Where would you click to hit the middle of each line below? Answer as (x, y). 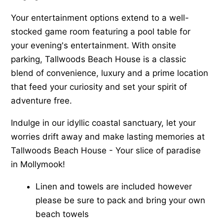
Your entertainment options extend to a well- (100, 18)
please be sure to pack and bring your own (121, 200)
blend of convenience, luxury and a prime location (110, 73)
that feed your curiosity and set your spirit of (99, 87)
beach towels (62, 214)
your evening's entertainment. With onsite (94, 45)
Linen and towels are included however (114, 186)
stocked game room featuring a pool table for (101, 31)
